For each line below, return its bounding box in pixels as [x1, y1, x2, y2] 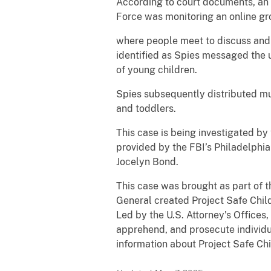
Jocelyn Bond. [116, 155, 178, 168]
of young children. [116, 64, 197, 76]
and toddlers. [116, 102, 176, 114]
